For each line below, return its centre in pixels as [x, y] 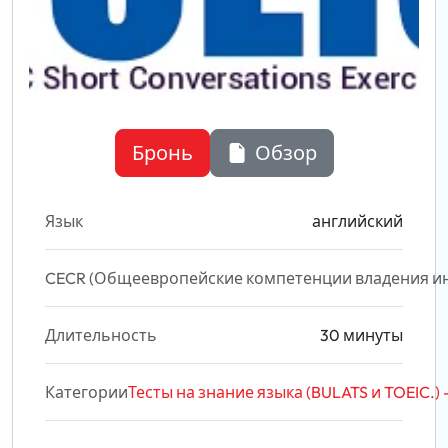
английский [357, 221]
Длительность [101, 335]
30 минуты [361, 335]
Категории [86, 392]
